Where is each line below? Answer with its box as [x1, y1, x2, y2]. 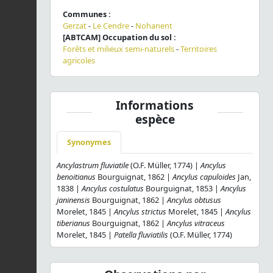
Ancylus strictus [114, 206, 166, 218]
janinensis [57, 194, 90, 206]
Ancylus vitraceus [167, 218, 225, 229]
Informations [116, 97, 194, 114]
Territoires [180, 43, 217, 55]
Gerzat [63, 20, 87, 32]
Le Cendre [93, 20, 129, 32]
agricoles [63, 55, 95, 66]
